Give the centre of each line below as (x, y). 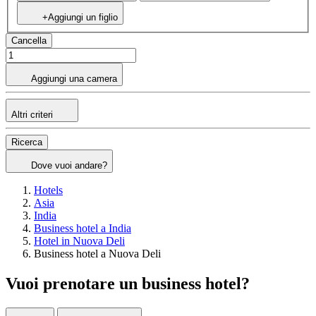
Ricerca (27, 142)
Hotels (48, 190)
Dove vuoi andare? (69, 166)
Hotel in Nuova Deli (79, 241)
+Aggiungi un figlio (80, 18)
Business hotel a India (83, 229)
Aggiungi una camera (74, 79)
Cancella (29, 41)
